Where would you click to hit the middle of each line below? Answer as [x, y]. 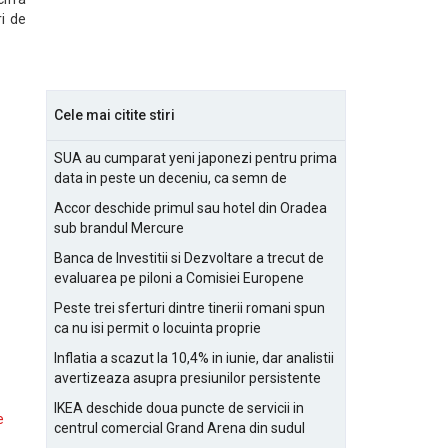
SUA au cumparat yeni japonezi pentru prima [195, 158]
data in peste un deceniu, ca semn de [170, 178]
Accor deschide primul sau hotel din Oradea [190, 208]
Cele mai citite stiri [114, 115]
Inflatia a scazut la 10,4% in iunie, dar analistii [194, 358]
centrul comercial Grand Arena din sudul [179, 428]
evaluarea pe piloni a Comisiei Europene [179, 278]
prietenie [82, 198]
